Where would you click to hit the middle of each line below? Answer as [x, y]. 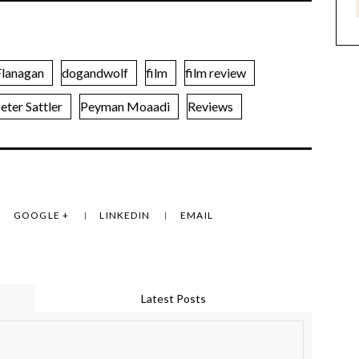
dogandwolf [95, 73]
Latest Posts [173, 299]
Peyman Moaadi [125, 107]
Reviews [210, 107]
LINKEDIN [126, 216]
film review [216, 73]
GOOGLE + [42, 216]
